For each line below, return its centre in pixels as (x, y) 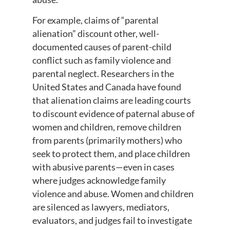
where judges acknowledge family (99, 180)
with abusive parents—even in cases (103, 167)
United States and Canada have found (107, 87)
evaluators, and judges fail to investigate (112, 220)
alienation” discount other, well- (95, 33)
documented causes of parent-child (102, 46)
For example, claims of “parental (95, 20)
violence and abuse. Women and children (113, 193)
